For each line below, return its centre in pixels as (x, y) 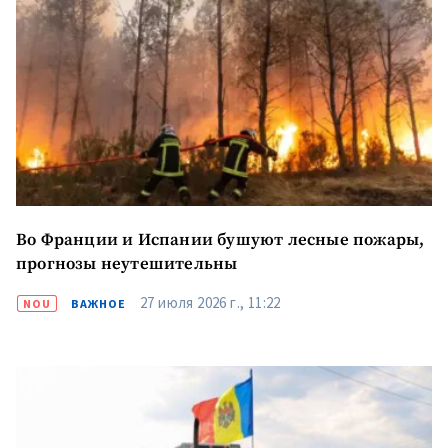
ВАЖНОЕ (98, 303)
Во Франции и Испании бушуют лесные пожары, (220, 240)
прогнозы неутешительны (127, 264)
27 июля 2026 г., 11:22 (210, 302)
